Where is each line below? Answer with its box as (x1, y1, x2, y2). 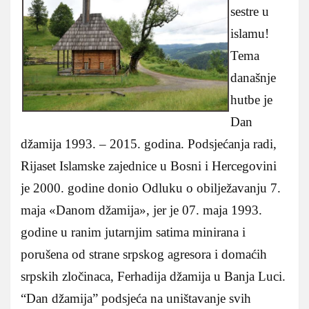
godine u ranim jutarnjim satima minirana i (21, 224, 246, 239)
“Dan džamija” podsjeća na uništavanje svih (21, 290, 251, 306)
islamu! (230, 26, 269, 41)
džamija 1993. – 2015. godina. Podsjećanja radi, (21, 136, 277, 151)
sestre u (230, 3, 269, 19)
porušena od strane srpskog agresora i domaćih (21, 246, 267, 261)
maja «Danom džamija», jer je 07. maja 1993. (21, 202, 262, 217)
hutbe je (230, 92, 272, 107)
